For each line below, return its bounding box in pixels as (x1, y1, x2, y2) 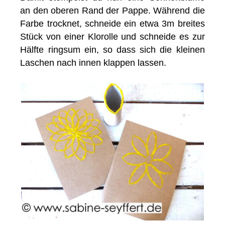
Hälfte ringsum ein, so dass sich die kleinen (20, 44, 205, 55)
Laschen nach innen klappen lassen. (20, 57, 167, 68)
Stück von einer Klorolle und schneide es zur (20, 31, 205, 42)
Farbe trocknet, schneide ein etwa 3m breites (20, 18, 205, 29)
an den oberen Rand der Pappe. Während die (20, 5, 205, 16)
